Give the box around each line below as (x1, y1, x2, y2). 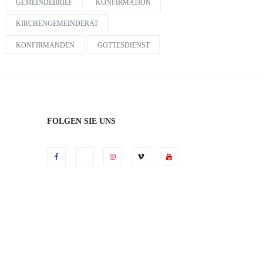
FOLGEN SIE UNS (47, 116, 116, 126)
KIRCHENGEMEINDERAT (16, 19, 98, 28)
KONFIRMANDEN (16, 41, 75, 49)
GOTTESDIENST (97, 41, 150, 49)
